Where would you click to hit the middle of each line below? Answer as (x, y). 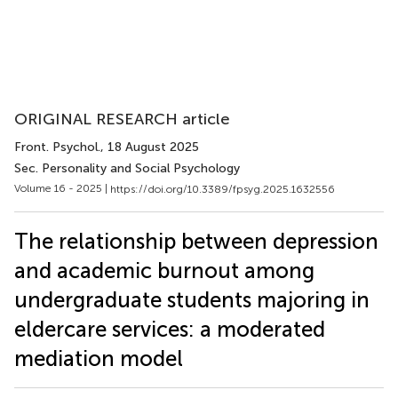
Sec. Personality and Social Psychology (127, 168)
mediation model (99, 358)
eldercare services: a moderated (170, 329)
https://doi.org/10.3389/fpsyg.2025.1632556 (223, 189)
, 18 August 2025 (150, 147)
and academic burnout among (164, 270)
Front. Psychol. (57, 147)
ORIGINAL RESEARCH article (122, 119)
